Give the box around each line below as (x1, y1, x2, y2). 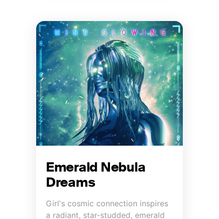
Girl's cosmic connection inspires (46, 198, 168, 208)
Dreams (46, 172, 95, 196)
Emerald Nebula (46, 156, 146, 181)
